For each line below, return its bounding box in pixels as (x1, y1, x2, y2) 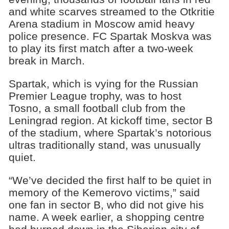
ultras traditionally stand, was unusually (8, 139, 201, 151)
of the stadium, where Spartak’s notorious (8, 127, 212, 139)
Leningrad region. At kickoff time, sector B (8, 114, 213, 127)
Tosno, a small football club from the (8, 102, 186, 114)
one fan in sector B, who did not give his (8, 199, 204, 211)
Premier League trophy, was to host (8, 90, 181, 102)
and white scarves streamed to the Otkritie (8, 6, 215, 18)
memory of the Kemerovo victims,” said (8, 187, 200, 199)
